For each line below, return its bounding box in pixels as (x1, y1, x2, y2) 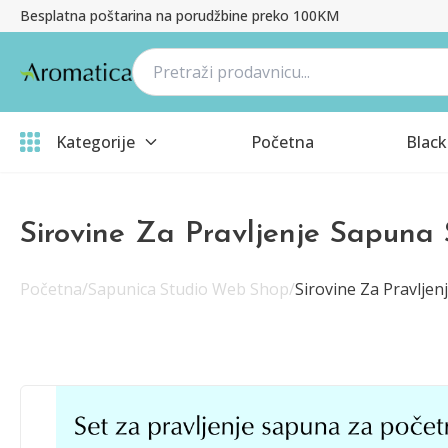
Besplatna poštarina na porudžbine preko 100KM (20, 6, 339, 25)
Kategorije (56, 131, 135, 153)
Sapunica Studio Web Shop (88, 278, 289, 300)
